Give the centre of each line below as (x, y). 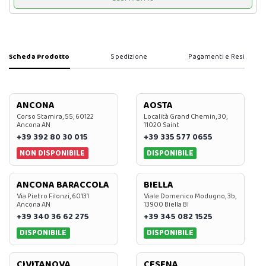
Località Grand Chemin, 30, (185, 116)
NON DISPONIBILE (53, 153)
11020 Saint (161, 125)
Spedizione (129, 56)
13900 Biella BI (166, 205)
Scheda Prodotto (39, 56)
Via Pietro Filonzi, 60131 (53, 197)
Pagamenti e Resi (217, 56)
